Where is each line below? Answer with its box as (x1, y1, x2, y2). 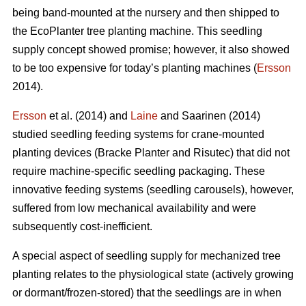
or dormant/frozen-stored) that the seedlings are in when (12, 287, 281, 299)
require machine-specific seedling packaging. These (12, 165, 265, 178)
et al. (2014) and (46, 110, 130, 122)
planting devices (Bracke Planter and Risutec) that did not (12, 147, 290, 159)
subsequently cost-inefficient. (12, 221, 152, 233)
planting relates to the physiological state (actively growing (12, 268, 294, 281)
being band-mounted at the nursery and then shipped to (12, 7, 279, 19)
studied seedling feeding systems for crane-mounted (12, 128, 264, 141)
